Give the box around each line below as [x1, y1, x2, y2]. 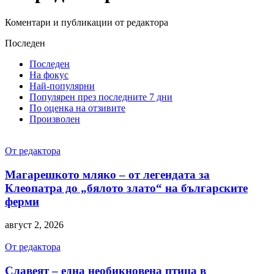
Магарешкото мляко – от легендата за [5, 168, 210, 181]
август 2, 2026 [5, 220, 64, 231]
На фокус [29, 69, 68, 80]
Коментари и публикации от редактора [5, 17, 168, 28]
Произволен [29, 113, 80, 124]
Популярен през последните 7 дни [29, 91, 172, 102]
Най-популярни [29, 80, 95, 91]
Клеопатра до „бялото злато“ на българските [5, 181, 248, 194]
